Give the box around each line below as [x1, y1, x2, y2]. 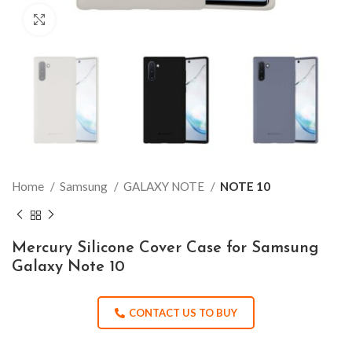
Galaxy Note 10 [12, 258, 125, 275]
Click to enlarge [55, 13, 134, 26]
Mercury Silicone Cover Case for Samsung [12, 240, 319, 256]
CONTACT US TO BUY [129, 306, 237, 319]
